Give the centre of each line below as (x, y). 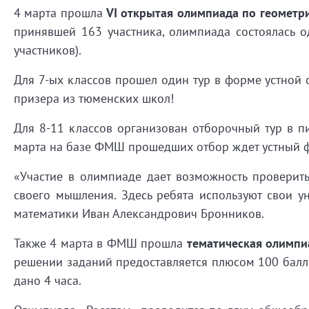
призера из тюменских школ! (94, 98)
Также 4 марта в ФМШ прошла (100, 243)
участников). (48, 50)
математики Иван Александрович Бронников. (139, 213)
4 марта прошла (60, 12)
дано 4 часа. (49, 280)
